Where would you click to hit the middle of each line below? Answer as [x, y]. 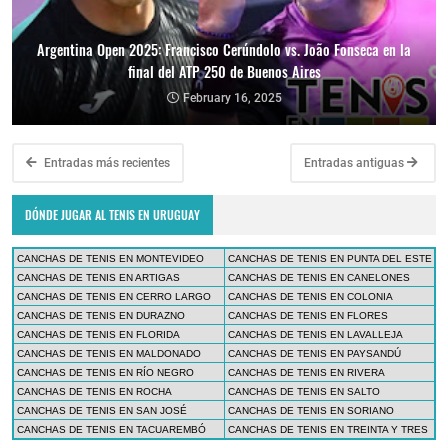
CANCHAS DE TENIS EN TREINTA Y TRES [328, 430]
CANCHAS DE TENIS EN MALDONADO [109, 354]
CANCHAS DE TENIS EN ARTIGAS [98, 278]
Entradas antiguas [355, 162]
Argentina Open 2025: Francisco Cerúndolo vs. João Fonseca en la [224, 49]
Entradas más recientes [105, 162]
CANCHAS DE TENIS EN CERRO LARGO [114, 297]
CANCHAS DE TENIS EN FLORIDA [98, 335]
